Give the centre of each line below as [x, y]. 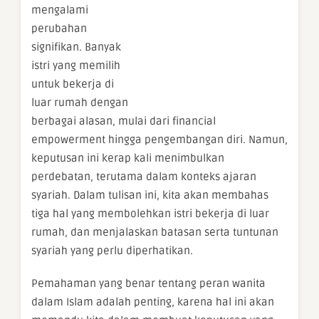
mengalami [60, 10]
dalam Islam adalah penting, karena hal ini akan [153, 302]
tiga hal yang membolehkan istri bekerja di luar [150, 214]
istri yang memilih [76, 66]
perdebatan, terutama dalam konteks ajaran [144, 177]
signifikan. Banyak [76, 47]
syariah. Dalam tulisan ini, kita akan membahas [150, 195]
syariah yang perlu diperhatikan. [112, 251]
